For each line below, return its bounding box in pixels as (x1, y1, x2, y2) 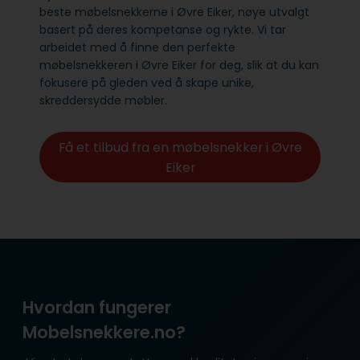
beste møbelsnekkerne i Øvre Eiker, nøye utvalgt (39, 4, 309, 21)
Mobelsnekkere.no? (22, 321, 186, 345)
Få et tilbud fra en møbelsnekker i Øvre (58, 137, 302, 157)
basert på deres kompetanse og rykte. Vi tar (39, 22, 286, 39)
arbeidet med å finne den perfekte (39, 39, 235, 56)
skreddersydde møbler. (39, 92, 170, 109)
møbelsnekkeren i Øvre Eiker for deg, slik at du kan (39, 57, 319, 74)
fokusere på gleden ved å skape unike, (39, 75, 254, 92)
